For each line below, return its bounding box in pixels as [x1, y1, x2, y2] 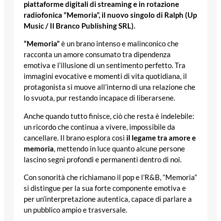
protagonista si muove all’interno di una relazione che [24, 83, 195, 92]
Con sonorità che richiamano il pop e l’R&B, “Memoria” [24, 173, 197, 182]
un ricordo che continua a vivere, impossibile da [24, 122, 175, 131]
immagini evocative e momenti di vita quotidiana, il [24, 72, 187, 81]
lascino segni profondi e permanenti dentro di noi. [24, 155, 182, 164]
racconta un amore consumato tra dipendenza [24, 50, 171, 59]
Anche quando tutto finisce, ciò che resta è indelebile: [24, 111, 194, 120]
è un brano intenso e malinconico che [60, 39, 179, 48]
